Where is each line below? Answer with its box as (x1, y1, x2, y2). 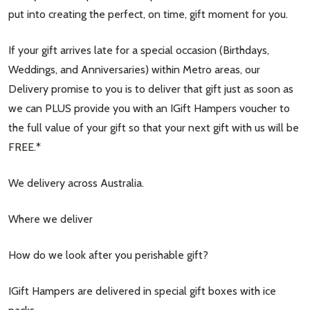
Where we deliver (8, 212, 93, 226)
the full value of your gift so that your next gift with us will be (8, 120, 299, 134)
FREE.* (8, 140, 41, 154)
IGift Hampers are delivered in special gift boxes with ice (8, 284, 276, 298)
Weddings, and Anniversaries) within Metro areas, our (8, 62, 260, 76)
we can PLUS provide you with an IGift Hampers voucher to (8, 101, 290, 115)
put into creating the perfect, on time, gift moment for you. (8, 7, 288, 21)
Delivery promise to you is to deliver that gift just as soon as (8, 82, 293, 95)
